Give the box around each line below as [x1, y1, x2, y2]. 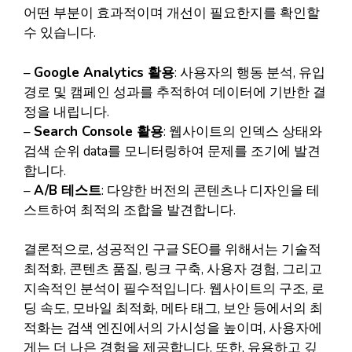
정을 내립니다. [24, 102, 109, 121]
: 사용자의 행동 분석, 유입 [174, 63, 325, 82]
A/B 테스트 [34, 181, 101, 200]
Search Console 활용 [34, 122, 163, 141]
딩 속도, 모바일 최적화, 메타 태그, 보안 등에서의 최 [24, 299, 323, 318]
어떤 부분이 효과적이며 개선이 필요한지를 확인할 [24, 4, 320, 23]
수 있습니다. [24, 24, 96, 42]
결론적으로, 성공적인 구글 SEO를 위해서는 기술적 [24, 240, 321, 259]
